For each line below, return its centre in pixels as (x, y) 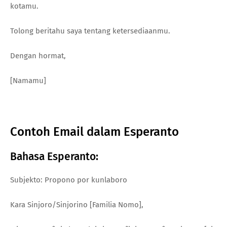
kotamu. (24, 6)
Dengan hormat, (38, 55)
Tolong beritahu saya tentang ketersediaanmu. (90, 31)
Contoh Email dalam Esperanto (94, 131)
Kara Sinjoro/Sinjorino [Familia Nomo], (77, 204)
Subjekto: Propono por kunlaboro (69, 180)
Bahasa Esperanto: (54, 156)
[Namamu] (28, 80)
